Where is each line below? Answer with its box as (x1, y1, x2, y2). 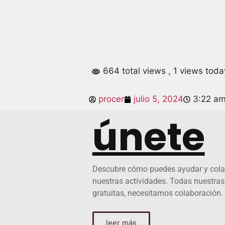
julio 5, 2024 (134, 94, 183, 104)
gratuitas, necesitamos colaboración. (92, 188, 223, 198)
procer (98, 94, 124, 104)
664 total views (100, 65, 168, 76)
